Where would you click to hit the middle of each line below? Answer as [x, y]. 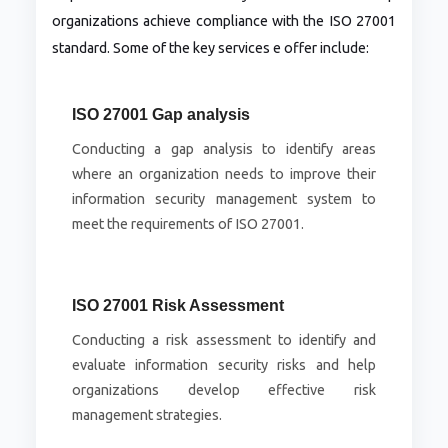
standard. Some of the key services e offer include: [210, 48]
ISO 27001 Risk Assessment [177, 306]
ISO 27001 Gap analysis [160, 115]
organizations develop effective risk [224, 390]
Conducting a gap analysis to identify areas [224, 149]
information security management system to [224, 199]
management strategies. [146, 415]
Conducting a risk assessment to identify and [224, 340]
